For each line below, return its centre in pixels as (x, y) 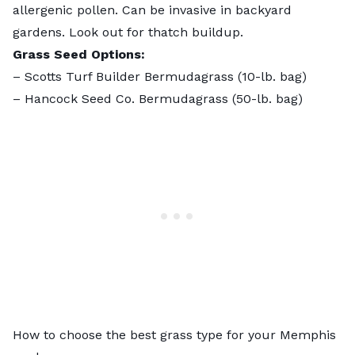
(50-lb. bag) (265, 98)
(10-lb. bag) (270, 76)
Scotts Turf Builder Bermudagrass (129, 76)
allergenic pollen (64, 10)
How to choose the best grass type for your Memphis (174, 334)
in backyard (254, 10)
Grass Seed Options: (79, 54)
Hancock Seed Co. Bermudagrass (126, 98)
